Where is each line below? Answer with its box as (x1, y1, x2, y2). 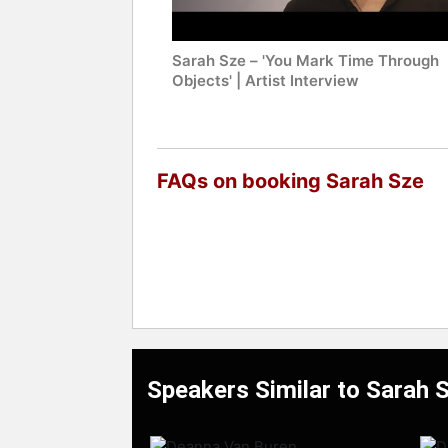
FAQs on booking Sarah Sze (157, 169, 424, 194)
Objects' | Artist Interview (172, 71, 359, 91)
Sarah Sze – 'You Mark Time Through (172, 51, 439, 71)
